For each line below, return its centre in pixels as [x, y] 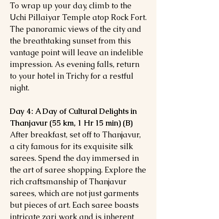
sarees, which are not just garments [74, 193]
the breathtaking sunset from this [70, 41]
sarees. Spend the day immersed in [74, 158]
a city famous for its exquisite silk [71, 146]
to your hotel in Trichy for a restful [72, 76]
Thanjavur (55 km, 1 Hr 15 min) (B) [73, 123]
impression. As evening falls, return [75, 64]
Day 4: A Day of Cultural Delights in [73, 111]
